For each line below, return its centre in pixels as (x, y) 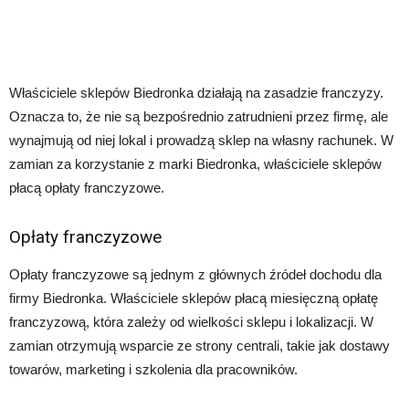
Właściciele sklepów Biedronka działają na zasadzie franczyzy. (196, 93)
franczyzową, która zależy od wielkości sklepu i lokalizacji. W (191, 322)
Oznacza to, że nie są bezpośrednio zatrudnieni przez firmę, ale (199, 117)
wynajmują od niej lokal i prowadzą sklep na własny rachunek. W (201, 141)
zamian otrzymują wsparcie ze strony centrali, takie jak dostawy (199, 346)
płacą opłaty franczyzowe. (87, 188)
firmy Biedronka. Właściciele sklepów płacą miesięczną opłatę (194, 299)
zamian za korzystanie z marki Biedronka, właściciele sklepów (195, 164)
